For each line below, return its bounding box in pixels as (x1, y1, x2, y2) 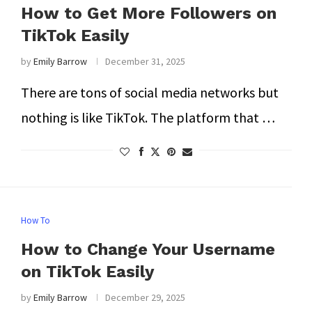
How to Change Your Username (20, 240, 275, 259)
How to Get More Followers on (20, 3, 276, 23)
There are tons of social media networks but (20, 84, 279, 101)
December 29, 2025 (104, 291, 185, 304)
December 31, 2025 (104, 55, 185, 68)
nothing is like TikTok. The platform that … (20, 109, 275, 126)
